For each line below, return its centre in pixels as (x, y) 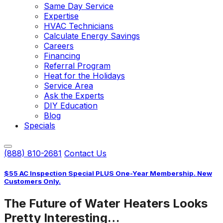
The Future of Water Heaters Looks (106, 204)
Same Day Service (79, 6)
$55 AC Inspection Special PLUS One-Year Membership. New (108, 173)
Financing (62, 56)
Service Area (68, 86)
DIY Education (71, 106)
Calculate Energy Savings (92, 36)
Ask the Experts (74, 96)
